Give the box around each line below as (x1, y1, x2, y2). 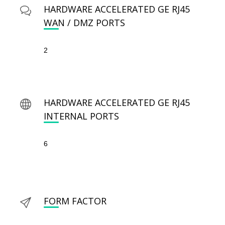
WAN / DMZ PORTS (44, 17, 125, 29)
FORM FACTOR (44, 195, 106, 207)
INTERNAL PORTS (44, 110, 119, 123)
